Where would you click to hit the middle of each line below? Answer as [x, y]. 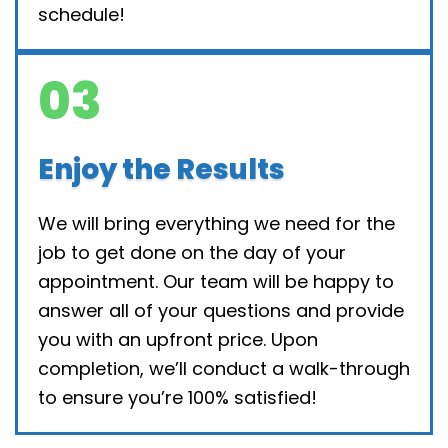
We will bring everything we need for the [216, 223]
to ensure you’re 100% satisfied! [177, 397]
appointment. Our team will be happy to [216, 281]
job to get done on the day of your [192, 252]
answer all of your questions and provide [221, 310]
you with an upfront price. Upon [178, 339]
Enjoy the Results [161, 169]
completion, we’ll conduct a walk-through [224, 368]
